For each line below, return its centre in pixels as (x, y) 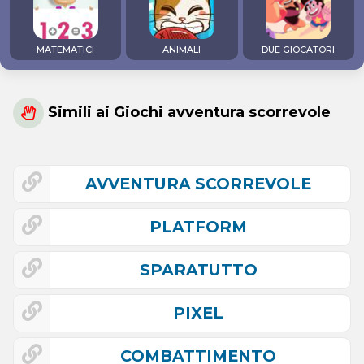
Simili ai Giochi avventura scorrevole (187, 113)
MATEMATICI (66, 50)
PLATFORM (198, 227)
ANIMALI (182, 50)
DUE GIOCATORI (299, 50)
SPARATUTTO (198, 270)
